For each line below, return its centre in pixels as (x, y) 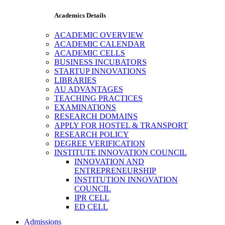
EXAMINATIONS (85, 107)
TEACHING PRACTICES (98, 98)
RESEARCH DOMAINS (96, 116)
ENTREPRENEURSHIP (115, 170)
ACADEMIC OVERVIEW (99, 35)
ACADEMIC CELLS (90, 53)
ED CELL (91, 206)
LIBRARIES (75, 80)
